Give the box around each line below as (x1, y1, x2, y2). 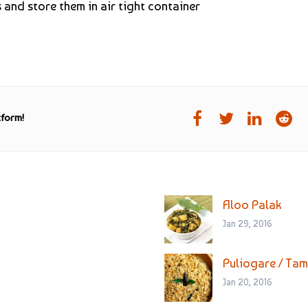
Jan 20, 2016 (223, 276, 272, 287)
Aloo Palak (223, 197, 281, 212)
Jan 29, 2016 (223, 218, 272, 229)
